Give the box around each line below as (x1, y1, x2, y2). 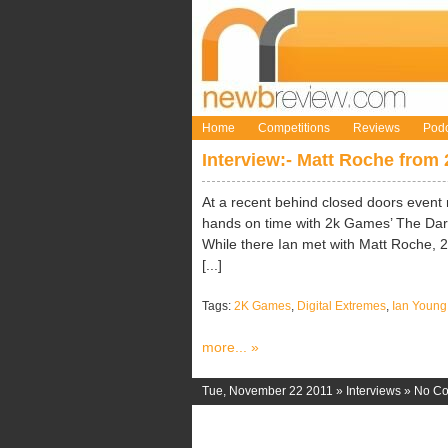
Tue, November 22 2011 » (202, 384, 346, 398)
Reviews (353, 121, 400, 135)
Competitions (258, 121, 330, 135)
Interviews (346, 384, 401, 398)
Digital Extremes (297, 299, 386, 313)
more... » (202, 339, 259, 355)
